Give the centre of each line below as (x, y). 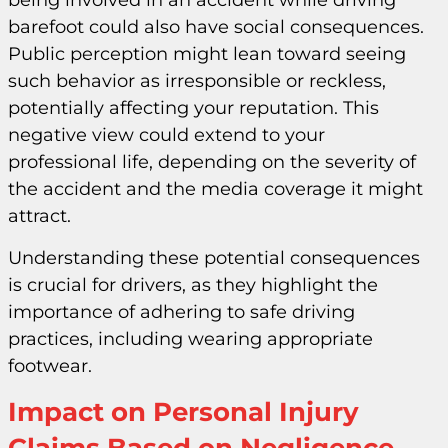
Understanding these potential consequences (214, 257)
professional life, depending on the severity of (212, 162)
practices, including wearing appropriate (190, 338)
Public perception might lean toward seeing (207, 54)
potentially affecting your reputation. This (193, 108)
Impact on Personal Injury (183, 412)
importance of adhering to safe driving (181, 311)
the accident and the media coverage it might (215, 189)
